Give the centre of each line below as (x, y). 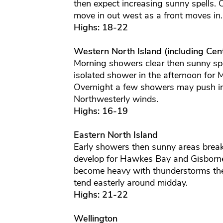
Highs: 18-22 (101, 28)
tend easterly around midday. (130, 183)
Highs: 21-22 (101, 195)
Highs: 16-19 (101, 111)
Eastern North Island (115, 135)
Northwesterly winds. (116, 99)
